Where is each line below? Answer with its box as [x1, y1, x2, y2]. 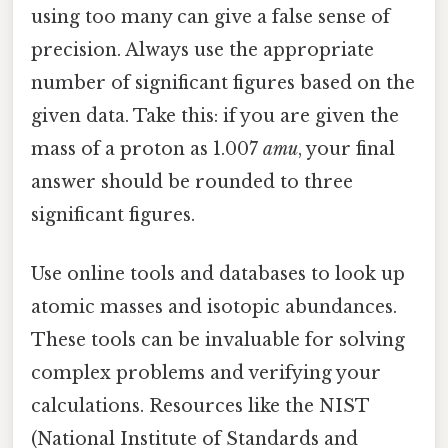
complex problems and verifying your [31, 362, 381, 385]
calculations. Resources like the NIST [31, 395, 369, 418]
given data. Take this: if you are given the [31, 104, 399, 127]
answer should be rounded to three [31, 170, 353, 193]
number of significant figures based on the [31, 71, 415, 94]
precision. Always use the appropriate [31, 38, 374, 61]
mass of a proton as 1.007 [31, 137, 263, 160]
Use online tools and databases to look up [31, 263, 405, 286]
